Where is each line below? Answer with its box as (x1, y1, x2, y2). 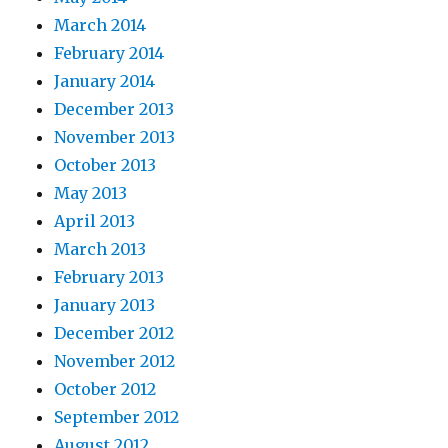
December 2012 (54, 323, 175, 344)
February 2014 (54, 43, 165, 64)
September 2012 (54, 407, 180, 428)
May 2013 (54, 183, 128, 204)
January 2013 (54, 295, 156, 316)
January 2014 (54, 71, 156, 92)
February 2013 (54, 267, 165, 288)
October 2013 (54, 155, 157, 176)
